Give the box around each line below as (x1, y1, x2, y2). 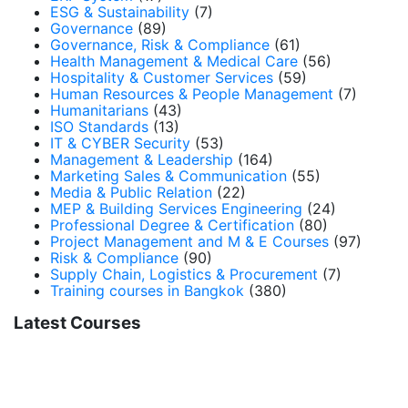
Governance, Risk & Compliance (50, 36, 270, 54)
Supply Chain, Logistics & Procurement (50, 265, 318, 283)
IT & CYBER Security (50, 134, 190, 152)
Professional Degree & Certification (50, 216, 294, 234)
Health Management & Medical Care (50, 52, 298, 70)
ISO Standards (50, 117, 148, 136)
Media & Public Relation (50, 183, 212, 201)
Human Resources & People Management (50, 85, 333, 103)
